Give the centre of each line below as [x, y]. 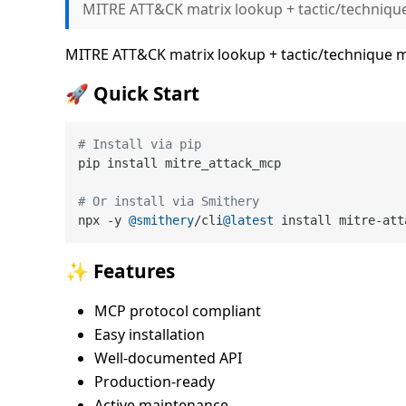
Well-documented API [168, 358]
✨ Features [120, 271]
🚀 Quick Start [132, 93]
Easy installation [150, 335]
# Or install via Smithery [169, 201]
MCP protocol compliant [178, 311]
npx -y [104, 220]
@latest [249, 220]
